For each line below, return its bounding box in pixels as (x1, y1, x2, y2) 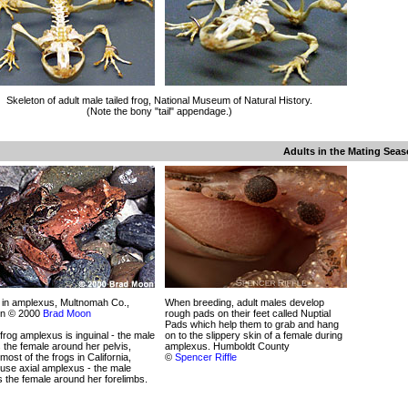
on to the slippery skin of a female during (165, 330, 342, 341)
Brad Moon (43, 308, 91, 319)
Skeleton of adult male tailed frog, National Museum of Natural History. (6, 95, 312, 106)
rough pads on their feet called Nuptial (165, 308, 331, 319)
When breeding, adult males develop (165, 297, 324, 308)
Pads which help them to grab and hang (165, 319, 339, 330)
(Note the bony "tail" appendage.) (87, 106, 232, 117)
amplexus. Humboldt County (165, 341, 290, 352)
